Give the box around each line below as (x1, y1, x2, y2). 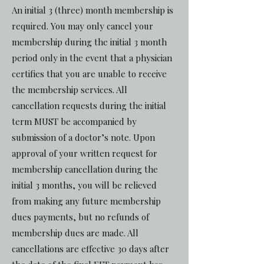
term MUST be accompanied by (12, 115, 137, 127)
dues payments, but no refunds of (12, 211, 149, 223)
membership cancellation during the (12, 163, 158, 175)
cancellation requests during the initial (12, 100, 166, 111)
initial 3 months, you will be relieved (12, 179, 157, 191)
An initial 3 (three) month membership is (12, 4, 173, 16)
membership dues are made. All (12, 227, 138, 239)
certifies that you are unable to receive (12, 68, 167, 80)
